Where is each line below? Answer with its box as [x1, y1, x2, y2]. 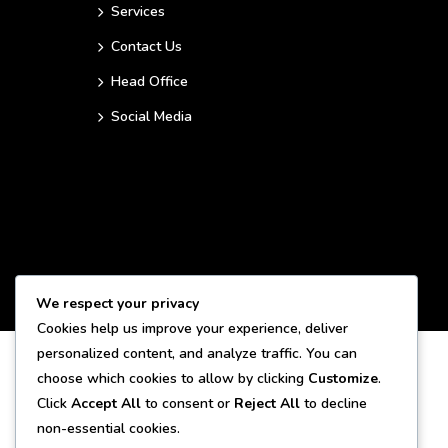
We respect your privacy [36, 294, 199, 314]
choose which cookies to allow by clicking [37, 369, 308, 389]
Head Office [111, 72, 188, 91]
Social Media [111, 107, 192, 126]
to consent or [141, 394, 234, 414]
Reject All [234, 394, 300, 414]
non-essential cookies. [37, 419, 180, 439]
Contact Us [111, 37, 182, 56]
